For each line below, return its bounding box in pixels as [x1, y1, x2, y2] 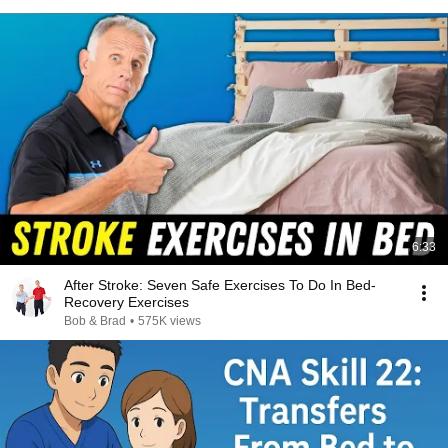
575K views [138, 314, 201, 328]
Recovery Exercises [64, 294, 189, 310]
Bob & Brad [64, 314, 126, 328]
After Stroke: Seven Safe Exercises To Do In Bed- [64, 277, 376, 293]
